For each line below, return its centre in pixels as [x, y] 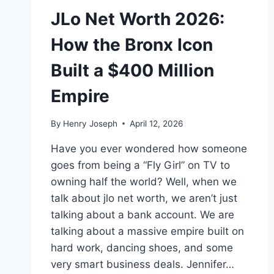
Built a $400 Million [132, 70]
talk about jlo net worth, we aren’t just [144, 198]
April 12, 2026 [157, 123]
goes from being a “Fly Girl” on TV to [140, 165]
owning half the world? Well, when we [144, 181]
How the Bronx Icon [132, 44]
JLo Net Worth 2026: [138, 19]
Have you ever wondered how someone [149, 148]
